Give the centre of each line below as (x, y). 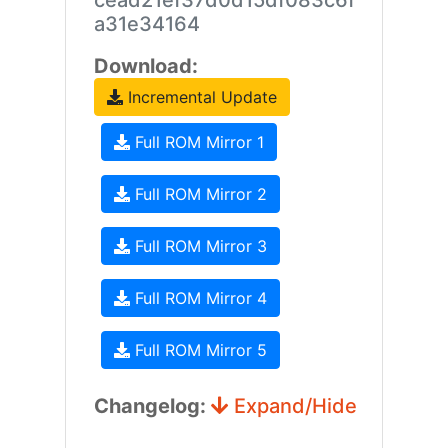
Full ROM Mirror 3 (198, 246)
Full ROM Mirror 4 (198, 298)
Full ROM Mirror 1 (196, 142)
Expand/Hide (292, 406)
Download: (145, 66)
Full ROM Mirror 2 (198, 194)
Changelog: (152, 406)
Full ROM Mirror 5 (198, 350)
